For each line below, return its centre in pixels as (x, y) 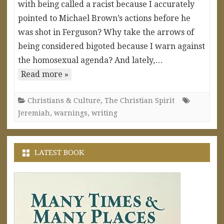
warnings (71, 113)
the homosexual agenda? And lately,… (90, 60)
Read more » (45, 74)
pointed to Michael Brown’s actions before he (104, 18)
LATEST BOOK (59, 152)
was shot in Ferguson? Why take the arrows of (106, 32)
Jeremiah (34, 113)
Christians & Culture (64, 100)
